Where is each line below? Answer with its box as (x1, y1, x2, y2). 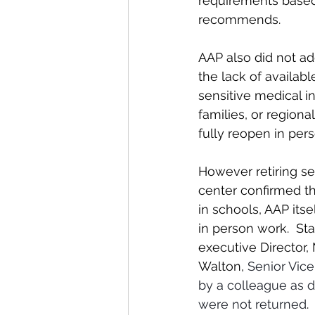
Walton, (198, 259, 247, 274)
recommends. (198, 12, 281, 27)
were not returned (198, 297, 307, 312)
